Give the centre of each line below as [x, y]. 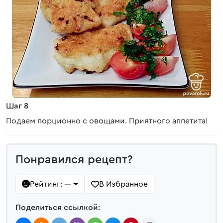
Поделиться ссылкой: [58, 208]
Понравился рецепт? [74, 160]
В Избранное [123, 184]
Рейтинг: [47, 184]
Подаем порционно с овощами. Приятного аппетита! [107, 121]
